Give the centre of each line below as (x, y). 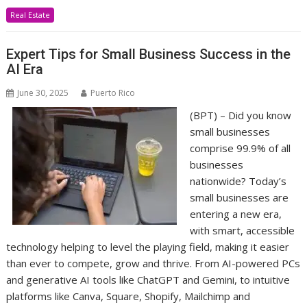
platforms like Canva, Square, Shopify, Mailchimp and (128, 296)
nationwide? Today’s (238, 181)
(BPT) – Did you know (240, 115)
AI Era (25, 69)
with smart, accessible (242, 230)
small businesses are (239, 197)
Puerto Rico (113, 93)
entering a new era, (235, 214)
